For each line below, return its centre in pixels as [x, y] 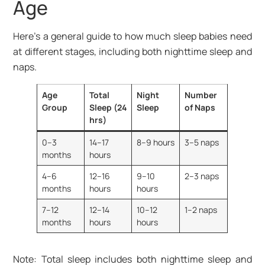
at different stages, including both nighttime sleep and [132, 52]
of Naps [200, 108]
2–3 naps [201, 176]
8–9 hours [155, 143]
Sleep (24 [108, 108]
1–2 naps [201, 210]
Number [201, 95]
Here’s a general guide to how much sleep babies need [132, 36]
